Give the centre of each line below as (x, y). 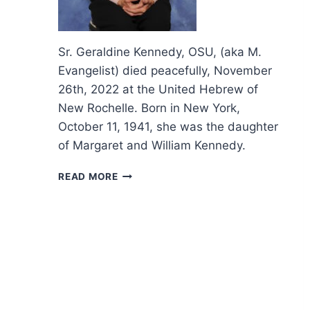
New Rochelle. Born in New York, (149, 108)
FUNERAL (141, 202)
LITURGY (140, 217)
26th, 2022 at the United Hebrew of (158, 90)
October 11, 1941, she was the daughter (168, 127)
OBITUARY (144, 173)
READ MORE (88, 177)
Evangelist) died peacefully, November (165, 71)
